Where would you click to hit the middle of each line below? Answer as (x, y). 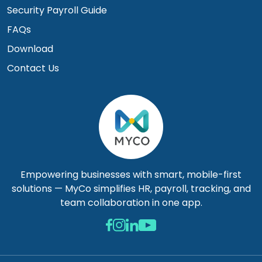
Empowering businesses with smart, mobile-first (131, 175)
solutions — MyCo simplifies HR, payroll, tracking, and (131, 189)
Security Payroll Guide (57, 10)
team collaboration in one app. (131, 203)
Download (30, 49)
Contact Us (33, 68)
